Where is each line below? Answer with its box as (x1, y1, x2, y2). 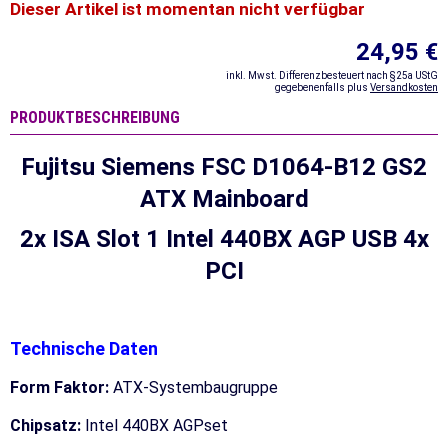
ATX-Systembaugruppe (113, 377, 278, 397)
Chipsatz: (10, 415, 85, 435)
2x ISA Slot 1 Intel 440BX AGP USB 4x (19, 224, 429, 253)
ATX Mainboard (139, 184, 309, 213)
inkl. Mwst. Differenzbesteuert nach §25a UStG (226, 69, 438, 81)
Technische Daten (10, 337, 158, 359)
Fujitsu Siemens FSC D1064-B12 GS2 (21, 152, 427, 181)
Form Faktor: (10, 377, 113, 397)
